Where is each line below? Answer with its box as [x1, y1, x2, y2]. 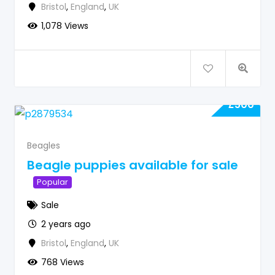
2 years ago [41, 218, 91, 231]
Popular [37, 176, 68, 188]
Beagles [27, 139, 60, 152]
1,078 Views [41, 20, 88, 33]
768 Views [41, 256, 84, 269]
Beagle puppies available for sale [27, 156, 238, 174]
